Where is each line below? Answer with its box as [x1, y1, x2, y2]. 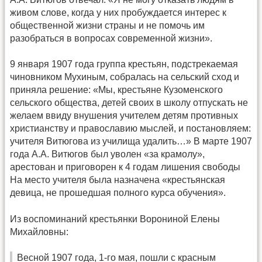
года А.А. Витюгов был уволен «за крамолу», [10, 149, 205, 160]
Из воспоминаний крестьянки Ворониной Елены [10, 213, 220, 224]
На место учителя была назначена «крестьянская [10, 175, 225, 185]
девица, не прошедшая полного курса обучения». [10, 188, 226, 198]
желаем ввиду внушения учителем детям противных [10, 111, 238, 121]
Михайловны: [10, 226, 68, 237]
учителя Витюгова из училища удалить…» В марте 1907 [10, 136, 252, 147]
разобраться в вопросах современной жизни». [10, 33, 212, 44]
